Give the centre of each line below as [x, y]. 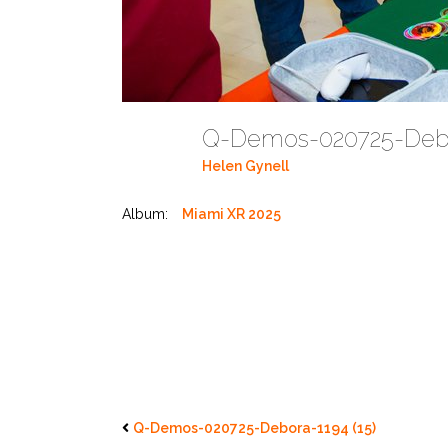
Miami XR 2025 [231, 214]
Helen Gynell [245, 166]
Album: [145, 214]
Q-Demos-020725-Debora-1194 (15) [254, 428]
